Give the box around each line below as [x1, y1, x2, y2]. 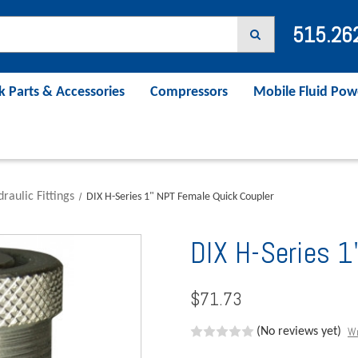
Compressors [150, 84, 228, 100]
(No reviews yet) [257, 324, 341, 338]
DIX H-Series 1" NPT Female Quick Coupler [86, 190, 275, 203]
